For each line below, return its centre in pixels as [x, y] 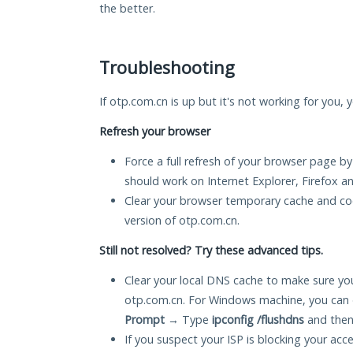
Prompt [145, 320]
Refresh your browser [155, 132]
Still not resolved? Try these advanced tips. [211, 251]
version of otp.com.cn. [182, 221]
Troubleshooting [167, 68]
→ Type [188, 320]
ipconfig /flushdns [258, 320]
